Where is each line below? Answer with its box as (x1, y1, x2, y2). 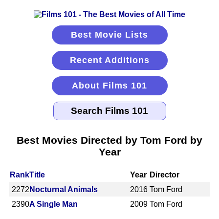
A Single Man (29, 199, 78, 208)
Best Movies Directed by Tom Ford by (17, 134, 202, 146)
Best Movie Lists (71, 30, 148, 40)
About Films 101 (72, 81, 147, 90)
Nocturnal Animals (29, 185, 98, 194)
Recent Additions (69, 55, 150, 65)
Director (150, 170, 180, 179)
